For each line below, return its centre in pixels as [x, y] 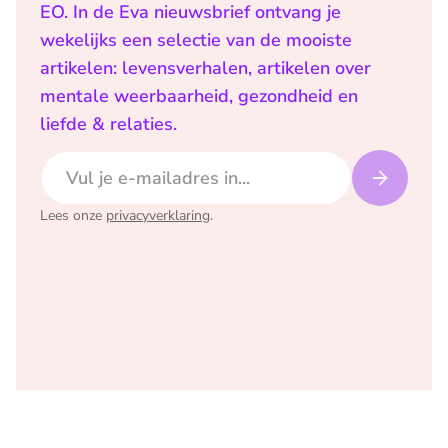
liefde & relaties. [108, 124]
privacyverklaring [158, 215]
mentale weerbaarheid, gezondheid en [199, 96]
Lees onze [71, 215]
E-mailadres [82, 161]
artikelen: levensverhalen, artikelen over [205, 68]
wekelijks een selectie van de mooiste [196, 40]
